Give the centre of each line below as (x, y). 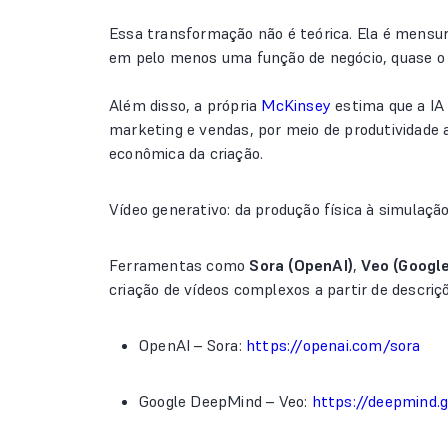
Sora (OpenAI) (301, 265)
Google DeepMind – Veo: (225, 401)
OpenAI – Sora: (192, 345)
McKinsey (296, 105)
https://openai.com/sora (333, 345)
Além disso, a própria (185, 105)
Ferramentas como (179, 265)
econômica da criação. (186, 153)
